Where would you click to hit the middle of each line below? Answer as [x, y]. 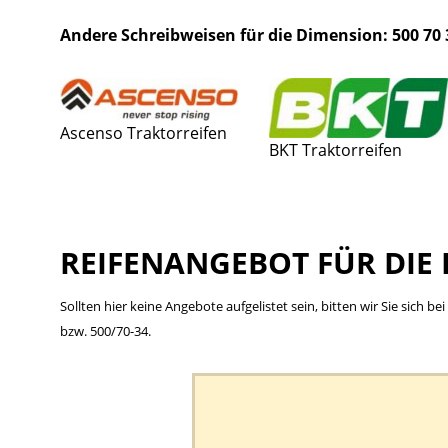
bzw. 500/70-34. [105, 330]
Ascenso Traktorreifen [143, 133]
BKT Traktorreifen [335, 150]
